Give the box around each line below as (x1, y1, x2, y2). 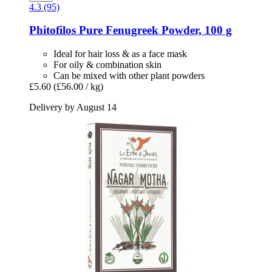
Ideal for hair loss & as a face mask (53, 49, 187, 59)
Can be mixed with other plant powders (53, 70, 205, 81)
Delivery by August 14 (29, 102, 117, 113)
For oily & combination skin (53, 59, 161, 70)
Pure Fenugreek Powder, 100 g (76, 24, 232, 37)
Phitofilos (29, 24, 76, 37)
